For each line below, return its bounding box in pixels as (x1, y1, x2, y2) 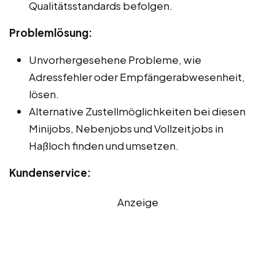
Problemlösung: (9, 25, 92, 39)
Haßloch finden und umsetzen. (29, 138, 179, 152)
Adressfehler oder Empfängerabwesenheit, (29, 69, 245, 83)
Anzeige (117, 195, 158, 209)
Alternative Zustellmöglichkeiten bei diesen (29, 104, 246, 118)
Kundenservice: (9, 165, 91, 179)
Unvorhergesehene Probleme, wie (29, 52, 201, 66)
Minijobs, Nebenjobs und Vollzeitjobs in (29, 121, 223, 135)
